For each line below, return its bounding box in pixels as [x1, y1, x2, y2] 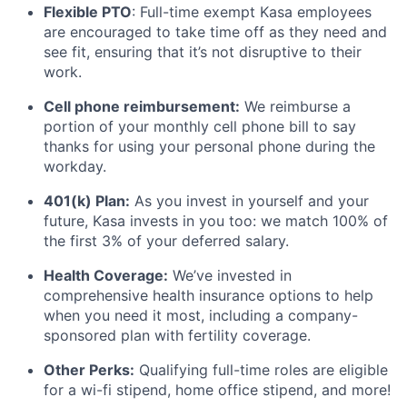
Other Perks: [44, 360, 134, 379]
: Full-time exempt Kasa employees [132, 2, 372, 21]
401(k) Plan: [44, 191, 130, 210]
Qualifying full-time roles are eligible [134, 360, 388, 379]
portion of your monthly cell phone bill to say [44, 116, 356, 135]
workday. [44, 156, 106, 175]
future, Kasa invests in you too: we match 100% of [44, 211, 388, 230]
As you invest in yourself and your [130, 191, 369, 210]
